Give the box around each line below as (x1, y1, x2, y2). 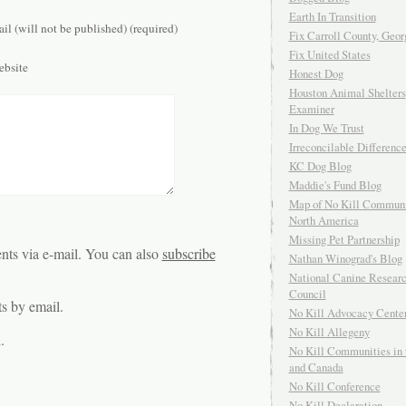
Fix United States (288, 46, 371, 63)
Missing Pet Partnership (288, 231, 400, 248)
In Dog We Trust (288, 120, 364, 137)
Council (288, 285, 326, 303)
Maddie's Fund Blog (288, 177, 382, 194)
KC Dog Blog (288, 158, 352, 175)
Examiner (288, 101, 334, 118)
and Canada (288, 359, 343, 376)
